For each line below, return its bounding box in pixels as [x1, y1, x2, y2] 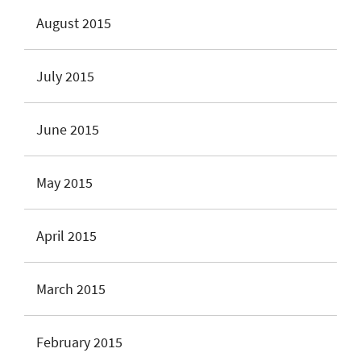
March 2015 [36, 279, 106, 298]
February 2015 [36, 332, 122, 351]
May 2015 [36, 172, 93, 192]
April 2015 [36, 226, 97, 245]
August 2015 [36, 13, 111, 32]
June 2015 [36, 119, 99, 139]
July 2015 [36, 66, 94, 85]
